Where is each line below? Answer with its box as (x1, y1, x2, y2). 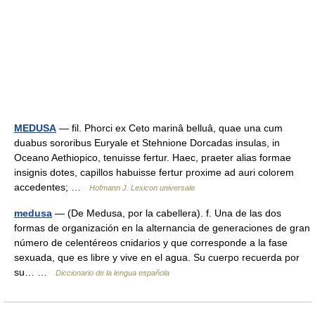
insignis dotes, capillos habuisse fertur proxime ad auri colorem (14, 167, 294, 178)
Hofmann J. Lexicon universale (89, 184, 195, 192)
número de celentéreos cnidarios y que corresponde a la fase (14, 237, 288, 248)
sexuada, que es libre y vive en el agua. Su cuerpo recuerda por (14, 252, 300, 263)
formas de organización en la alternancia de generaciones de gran (14, 222, 310, 233)
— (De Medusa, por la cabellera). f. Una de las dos (52, 207, 281, 219)
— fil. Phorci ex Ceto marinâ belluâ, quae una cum (56, 122, 283, 134)
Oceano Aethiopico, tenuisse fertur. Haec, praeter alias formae (14, 152, 291, 163)
